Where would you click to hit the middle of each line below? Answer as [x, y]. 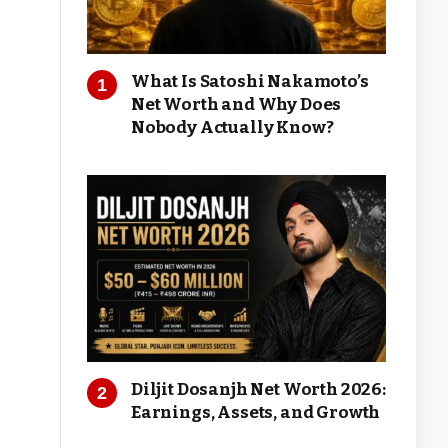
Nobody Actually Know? [232, 127]
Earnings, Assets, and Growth [256, 412]
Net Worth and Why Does [236, 104]
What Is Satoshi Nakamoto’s [250, 81]
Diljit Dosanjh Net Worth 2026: [258, 389]
